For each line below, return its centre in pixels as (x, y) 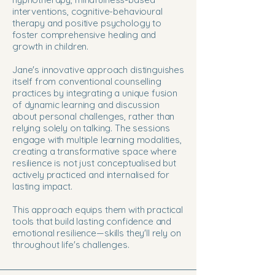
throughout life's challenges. (71, 245)
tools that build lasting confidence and (92, 221)
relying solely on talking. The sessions (91, 128)
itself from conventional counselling (87, 81)
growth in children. (51, 46)
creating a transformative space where (95, 151)
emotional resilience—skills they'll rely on (97, 233)
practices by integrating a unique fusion (95, 93)
